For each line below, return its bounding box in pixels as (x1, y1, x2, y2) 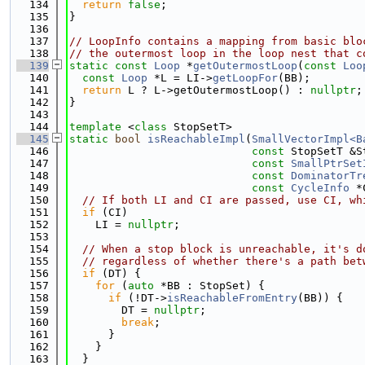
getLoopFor (213, 72, 278, 84)
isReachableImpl (147, 133, 245, 145)
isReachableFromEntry (167, 292, 297, 304)
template (69, 121, 121, 133)
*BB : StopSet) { (154, 279, 265, 292)
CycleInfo (291, 182, 350, 194)
